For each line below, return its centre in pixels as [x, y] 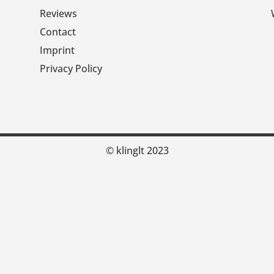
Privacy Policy [71, 69]
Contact [57, 32]
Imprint [57, 50]
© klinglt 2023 [137, 150]
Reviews [58, 14]
